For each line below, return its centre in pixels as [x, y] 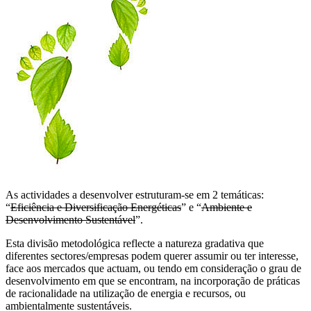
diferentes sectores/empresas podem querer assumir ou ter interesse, [152, 255]
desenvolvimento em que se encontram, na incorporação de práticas [153, 280]
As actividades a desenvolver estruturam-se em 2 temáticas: [135, 194]
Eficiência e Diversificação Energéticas [96, 207]
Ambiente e [227, 207]
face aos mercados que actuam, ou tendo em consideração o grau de [153, 268]
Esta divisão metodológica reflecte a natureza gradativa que [135, 243]
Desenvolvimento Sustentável [70, 219]
